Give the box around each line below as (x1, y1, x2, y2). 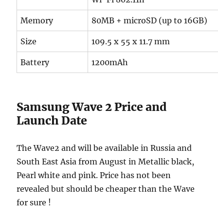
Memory (20, 16, 54, 26)
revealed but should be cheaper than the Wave (17, 184, 195, 194)
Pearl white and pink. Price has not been (17, 170, 171, 181)
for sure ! (17, 198, 52, 208)
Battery (20, 57, 50, 68)
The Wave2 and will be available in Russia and (17, 143, 192, 153)
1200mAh (91, 57, 128, 68)
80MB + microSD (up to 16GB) (91, 16, 208, 26)
